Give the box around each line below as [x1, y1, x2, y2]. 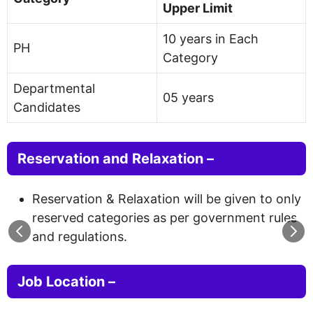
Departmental [13, 80, 95, 96]
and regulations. [32, 228, 127, 244]
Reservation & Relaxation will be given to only [32, 191, 301, 206]
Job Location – [17, 272, 115, 290]
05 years [163, 89, 214, 105]
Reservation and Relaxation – [17, 150, 214, 167]
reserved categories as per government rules [32, 210, 297, 225]
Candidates [13, 99, 80, 115]
